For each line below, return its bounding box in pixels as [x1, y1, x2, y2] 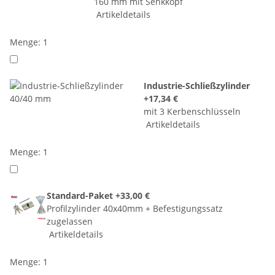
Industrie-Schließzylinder [143, 79, 250, 91]
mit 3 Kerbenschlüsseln [143, 105, 241, 117]
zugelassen [47, 215, 93, 227]
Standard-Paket [47, 189, 115, 201]
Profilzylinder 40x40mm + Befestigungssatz [47, 202, 223, 214]
